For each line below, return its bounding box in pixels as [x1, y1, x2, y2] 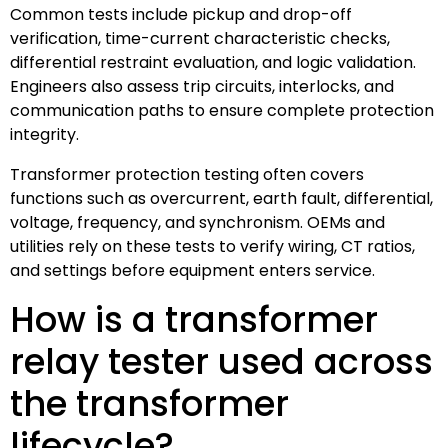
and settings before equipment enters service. [10, 258, 375, 282]
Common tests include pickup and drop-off [10, 2, 352, 26]
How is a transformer [10, 294, 378, 344]
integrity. [10, 122, 79, 146]
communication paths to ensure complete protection [10, 98, 434, 122]
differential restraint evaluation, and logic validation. [10, 50, 416, 74]
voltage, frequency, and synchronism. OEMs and [10, 210, 385, 234]
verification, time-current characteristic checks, [10, 26, 390, 50]
